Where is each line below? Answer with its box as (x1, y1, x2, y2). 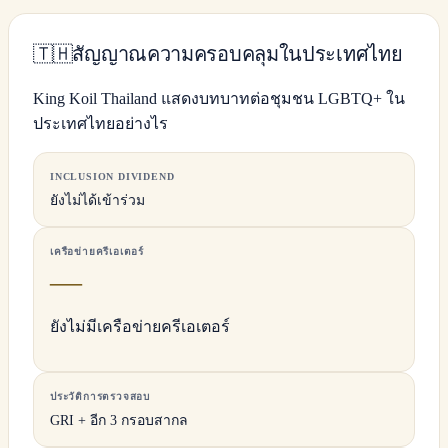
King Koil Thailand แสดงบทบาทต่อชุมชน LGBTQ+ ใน (33, 89, 405, 107)
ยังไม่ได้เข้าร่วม (50, 192, 145, 208)
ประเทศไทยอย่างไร (33, 114, 168, 132)
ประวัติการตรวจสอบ (50, 390, 150, 402)
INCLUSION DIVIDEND (50, 170, 175, 182)
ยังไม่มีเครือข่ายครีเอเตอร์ (50, 317, 230, 335)
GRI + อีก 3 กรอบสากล (50, 412, 188, 428)
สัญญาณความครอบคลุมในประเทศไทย (72, 42, 403, 65)
